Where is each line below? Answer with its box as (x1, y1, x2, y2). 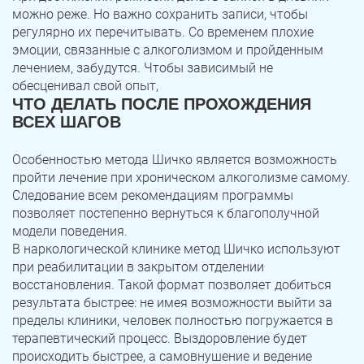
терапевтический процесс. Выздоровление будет (12, 331, 307, 347)
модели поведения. (12, 223, 128, 240)
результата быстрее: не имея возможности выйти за (12, 295, 332, 311)
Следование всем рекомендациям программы (12, 188, 293, 204)
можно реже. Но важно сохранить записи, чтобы (12, 6, 308, 23)
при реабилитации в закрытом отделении (12, 259, 264, 275)
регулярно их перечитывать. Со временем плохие (12, 24, 314, 41)
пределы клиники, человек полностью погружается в (12, 313, 333, 329)
